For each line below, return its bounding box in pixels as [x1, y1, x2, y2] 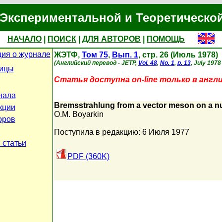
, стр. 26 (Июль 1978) [138, 51, 218, 59]
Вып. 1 [111, 51, 138, 59]
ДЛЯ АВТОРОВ [82, 35, 141, 43]
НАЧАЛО [7, 35, 42, 43]
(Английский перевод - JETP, [54, 59, 138, 66]
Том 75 [81, 51, 108, 59]
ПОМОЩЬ [147, 35, 185, 43]
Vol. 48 [138, 59, 157, 66]
